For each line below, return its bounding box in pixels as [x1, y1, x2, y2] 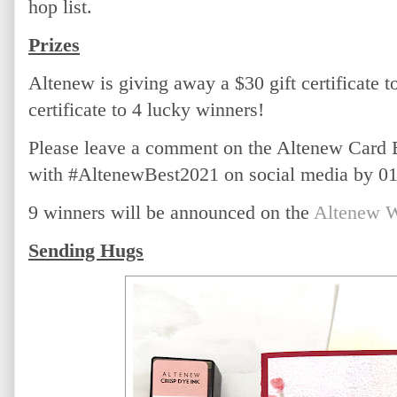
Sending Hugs [28, 239, 144, 261]
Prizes [28, 34, 80, 56]
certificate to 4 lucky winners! [28, 98, 269, 121]
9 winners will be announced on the [28, 201, 314, 223]
